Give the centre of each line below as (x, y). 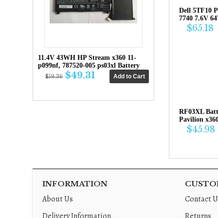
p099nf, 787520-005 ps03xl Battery (89, 65)
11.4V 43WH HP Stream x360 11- (87, 58)
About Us (58, 199)
